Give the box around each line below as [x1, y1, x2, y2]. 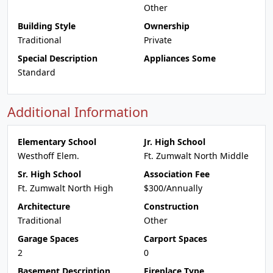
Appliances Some [144, 52, 216, 64]
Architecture [18, 200, 70, 212]
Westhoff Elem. [18, 150, 79, 161]
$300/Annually [144, 182, 202, 194]
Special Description [18, 52, 97, 64]
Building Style [18, 20, 76, 32]
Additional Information [7, 103, 148, 121]
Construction [144, 200, 199, 212]
